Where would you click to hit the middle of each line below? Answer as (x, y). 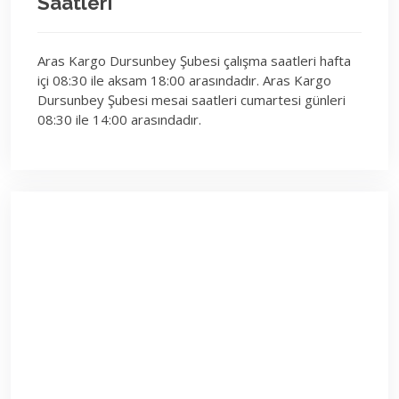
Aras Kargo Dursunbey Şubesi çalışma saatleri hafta (194, 61)
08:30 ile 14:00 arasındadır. (119, 119)
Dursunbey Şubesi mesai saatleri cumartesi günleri (191, 100)
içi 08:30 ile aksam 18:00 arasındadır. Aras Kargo (184, 80)
